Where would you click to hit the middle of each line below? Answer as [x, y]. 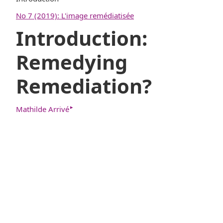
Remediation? [84, 86]
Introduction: [82, 38]
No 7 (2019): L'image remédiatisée [75, 15]
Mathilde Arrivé [43, 109]
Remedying [72, 62]
